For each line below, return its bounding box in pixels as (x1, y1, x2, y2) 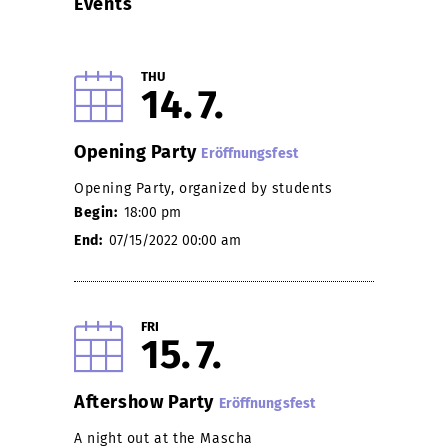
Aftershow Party (74, 390, 219, 413)
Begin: (74, 203, 122, 221)
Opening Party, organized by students (74, 179, 333, 197)
